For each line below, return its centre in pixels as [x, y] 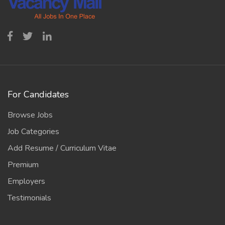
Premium [23, 165]
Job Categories [33, 132]
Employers [26, 181]
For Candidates [38, 94]
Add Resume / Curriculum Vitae [62, 148]
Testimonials [29, 198]
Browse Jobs [30, 115]
